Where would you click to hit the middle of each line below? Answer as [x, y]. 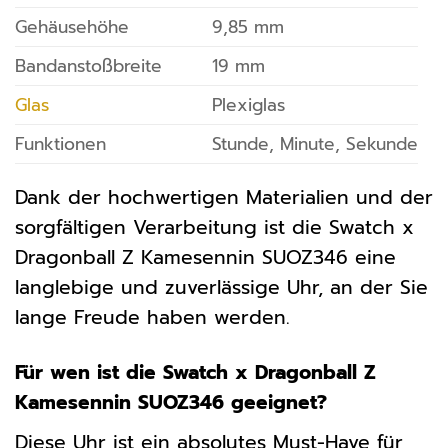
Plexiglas [248, 104]
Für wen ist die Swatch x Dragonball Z [195, 372]
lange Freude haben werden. [152, 317]
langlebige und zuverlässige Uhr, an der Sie [221, 287]
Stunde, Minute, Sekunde [314, 143]
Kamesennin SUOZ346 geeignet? [171, 402]
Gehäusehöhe [72, 26]
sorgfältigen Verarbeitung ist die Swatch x [214, 227]
